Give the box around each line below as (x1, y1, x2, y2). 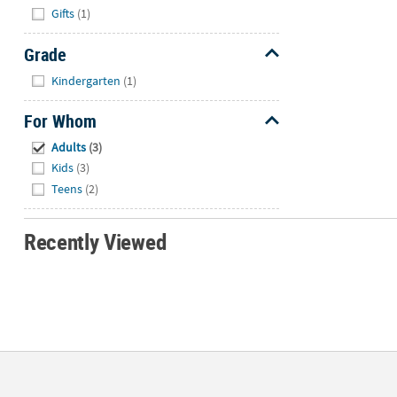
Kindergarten (51, 72, 121, 89)
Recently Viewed (23, 227, 167, 257)
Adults (51, 138, 87, 155)
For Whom (23, 109, 97, 134)
